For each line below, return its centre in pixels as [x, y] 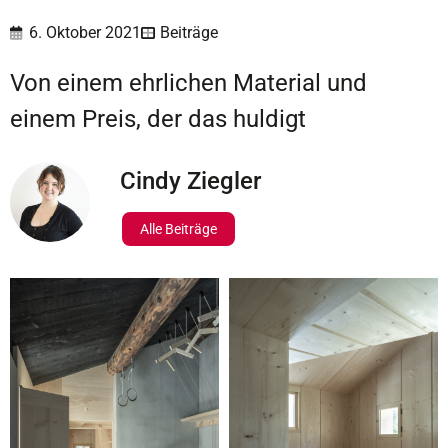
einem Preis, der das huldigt [158, 118]
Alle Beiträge [178, 228]
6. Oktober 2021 [85, 32]
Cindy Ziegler [190, 180]
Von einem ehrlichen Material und [188, 82]
